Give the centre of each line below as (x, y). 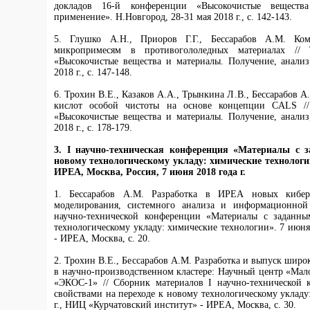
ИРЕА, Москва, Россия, (108, 172)
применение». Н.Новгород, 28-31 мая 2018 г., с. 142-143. (173, 17)
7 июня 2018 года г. (204, 172)
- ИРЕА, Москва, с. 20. (102, 238)
